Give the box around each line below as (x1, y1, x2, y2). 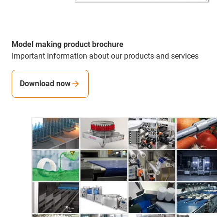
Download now (20, 79, 71, 89)
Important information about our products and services (12, 51, 199, 61)
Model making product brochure (12, 40, 124, 49)
